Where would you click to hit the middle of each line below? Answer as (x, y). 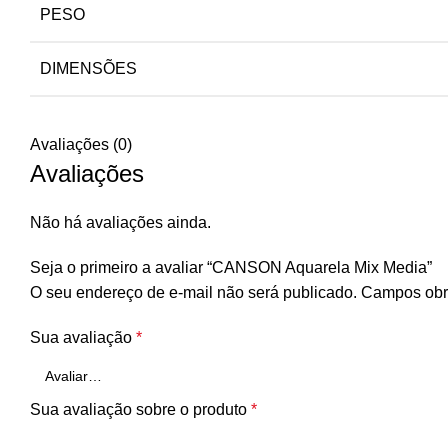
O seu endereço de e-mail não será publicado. (193, 292)
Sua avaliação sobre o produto (140, 409)
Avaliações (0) (81, 144)
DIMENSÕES (88, 68)
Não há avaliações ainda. (120, 222)
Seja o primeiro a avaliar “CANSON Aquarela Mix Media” (231, 267)
